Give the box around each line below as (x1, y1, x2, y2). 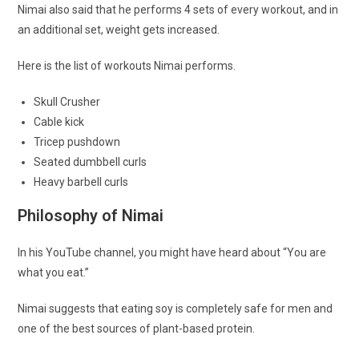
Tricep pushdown (34, 135, 123, 149)
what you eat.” (18, 266, 92, 280)
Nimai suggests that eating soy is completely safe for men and (18, 302, 333, 316)
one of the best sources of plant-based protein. (18, 322, 256, 336)
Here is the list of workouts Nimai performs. (18, 59, 236, 73)
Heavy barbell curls (34, 175, 129, 189)
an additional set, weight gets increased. (18, 23, 220, 37)
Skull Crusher (34, 95, 101, 109)
